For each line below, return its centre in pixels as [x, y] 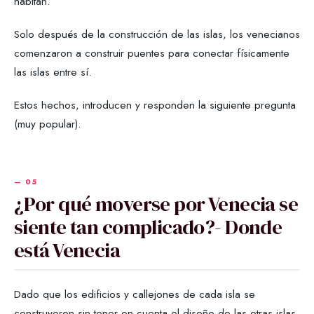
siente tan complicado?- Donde [148, 227]
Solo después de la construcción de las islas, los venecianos [157, 34]
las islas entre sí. [53, 71]
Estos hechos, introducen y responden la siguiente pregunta [155, 104]
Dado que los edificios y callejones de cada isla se [135, 294]
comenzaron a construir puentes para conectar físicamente [152, 53]
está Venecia [67, 250]
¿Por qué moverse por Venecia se [156, 204]
